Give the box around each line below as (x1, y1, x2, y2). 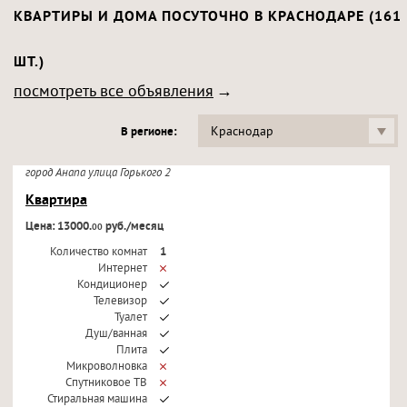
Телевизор (93, 294, 147, 309)
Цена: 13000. (25, 220, 92, 234)
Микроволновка (65, 360, 147, 374)
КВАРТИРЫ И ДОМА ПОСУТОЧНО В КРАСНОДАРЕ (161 (14, 8, 402, 26)
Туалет (114, 311, 147, 325)
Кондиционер (76, 278, 147, 293)
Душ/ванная (84, 327, 147, 342)
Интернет (97, 262, 147, 276)
